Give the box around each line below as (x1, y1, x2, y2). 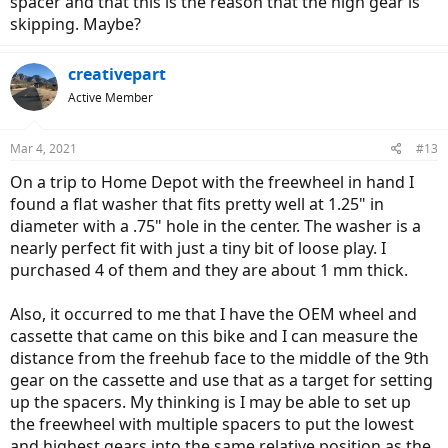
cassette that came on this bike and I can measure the (10, 325, 418, 348)
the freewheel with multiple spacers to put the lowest (10, 413, 414, 436)
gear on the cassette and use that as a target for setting (10, 369, 433, 392)
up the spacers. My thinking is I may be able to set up (10, 391, 411, 414)
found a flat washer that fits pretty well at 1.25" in (10, 193, 384, 216)
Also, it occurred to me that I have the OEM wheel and (10, 303, 417, 326)
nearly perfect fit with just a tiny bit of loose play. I (10, 237, 386, 260)
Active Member (68, 89, 153, 107)
